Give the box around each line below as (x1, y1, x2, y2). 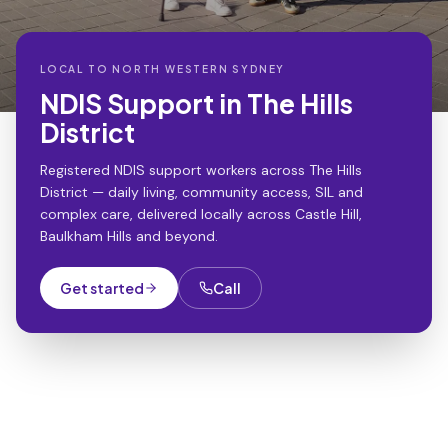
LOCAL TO (40, 63, 113, 75)
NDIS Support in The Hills (40, 87, 353, 120)
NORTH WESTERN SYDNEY (112, 63, 286, 75)
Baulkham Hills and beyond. (40, 227, 218, 245)
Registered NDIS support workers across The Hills (40, 161, 362, 179)
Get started (60, 279, 144, 297)
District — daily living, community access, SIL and (40, 183, 363, 201)
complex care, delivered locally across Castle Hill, (40, 205, 362, 223)
